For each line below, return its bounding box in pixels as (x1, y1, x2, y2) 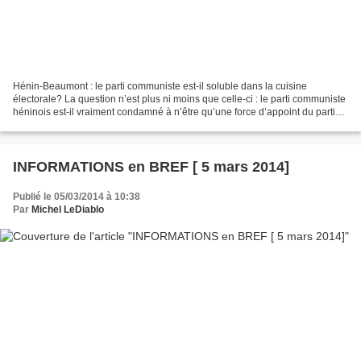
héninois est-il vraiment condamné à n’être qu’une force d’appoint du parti (13, 106, 335, 118)
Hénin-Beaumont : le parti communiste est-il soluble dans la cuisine (13, 80, 307, 92)
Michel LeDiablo (31, 203, 104, 215)
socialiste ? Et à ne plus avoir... (13, 118, 147, 131)
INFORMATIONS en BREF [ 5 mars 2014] (13, 158, 289, 175)
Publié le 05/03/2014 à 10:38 (13, 190, 140, 202)
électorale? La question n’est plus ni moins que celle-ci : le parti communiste (13, 93, 346, 105)
